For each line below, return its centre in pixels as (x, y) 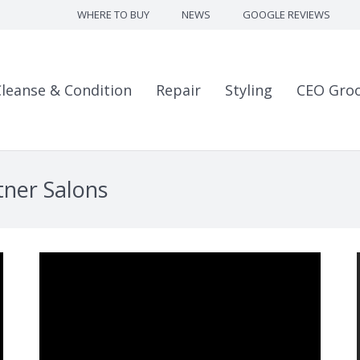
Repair (178, 90)
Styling (249, 90)
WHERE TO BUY (113, 14)
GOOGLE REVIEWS (286, 14)
